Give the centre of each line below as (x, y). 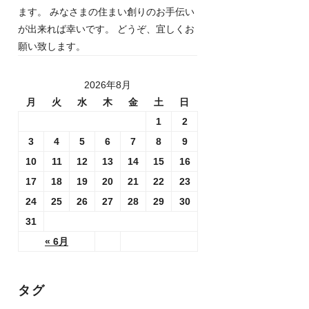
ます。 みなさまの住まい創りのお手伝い (106, 12)
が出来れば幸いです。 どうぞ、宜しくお (106, 29)
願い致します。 (52, 46)
